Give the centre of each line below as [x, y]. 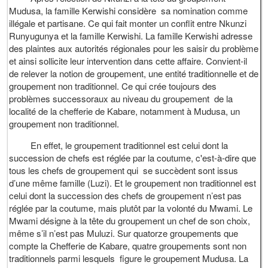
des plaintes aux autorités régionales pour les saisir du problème [134, 48]
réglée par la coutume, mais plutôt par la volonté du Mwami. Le [131, 208]
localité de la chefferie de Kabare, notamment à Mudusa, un [125, 111]
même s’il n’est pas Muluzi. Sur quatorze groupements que [124, 233]
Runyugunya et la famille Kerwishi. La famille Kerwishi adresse [131, 35]
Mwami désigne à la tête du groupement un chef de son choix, [130, 220]
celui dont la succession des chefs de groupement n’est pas [126, 195]
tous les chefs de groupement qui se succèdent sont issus [124, 170]
